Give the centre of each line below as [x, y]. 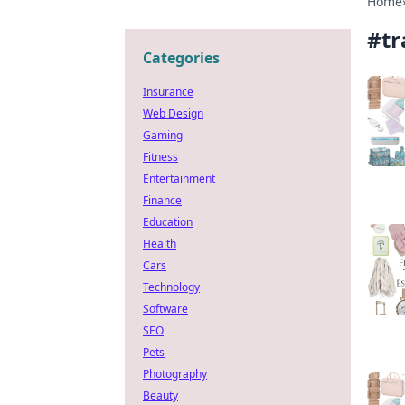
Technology [171, 287]
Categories [181, 58]
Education [168, 222]
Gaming [163, 135]
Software [165, 309]
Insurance [168, 92]
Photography [175, 374]
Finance [162, 200]
